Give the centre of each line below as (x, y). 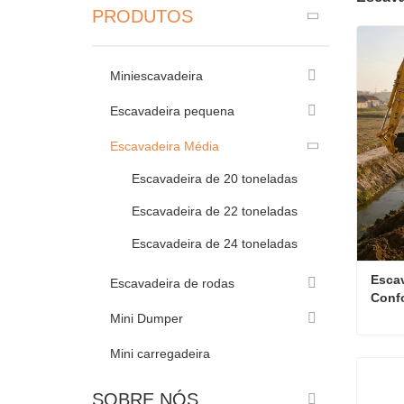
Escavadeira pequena (172, 111)
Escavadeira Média (165, 146)
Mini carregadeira (160, 353)
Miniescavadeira (156, 76)
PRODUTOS (142, 16)
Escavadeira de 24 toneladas (215, 243)
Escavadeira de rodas (172, 283)
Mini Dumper (147, 318)
